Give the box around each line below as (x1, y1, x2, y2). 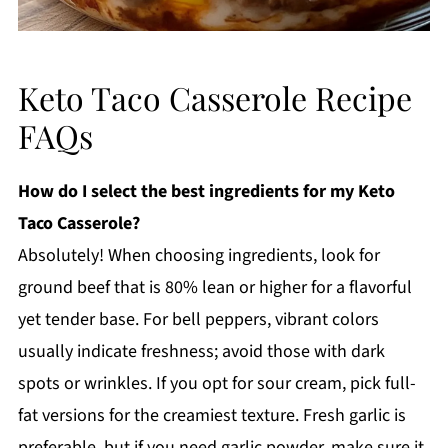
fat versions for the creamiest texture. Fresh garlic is (17, 402, 406, 428)
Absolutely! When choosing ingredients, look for (17, 242, 380, 268)
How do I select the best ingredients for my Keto (17, 178, 395, 204)
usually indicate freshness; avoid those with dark (17, 338, 385, 364)
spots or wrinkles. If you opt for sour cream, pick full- (17, 370, 416, 396)
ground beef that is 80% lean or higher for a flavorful (17, 274, 412, 300)
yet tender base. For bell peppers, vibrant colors (17, 306, 379, 332)
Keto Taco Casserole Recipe (17, 75, 412, 119)
